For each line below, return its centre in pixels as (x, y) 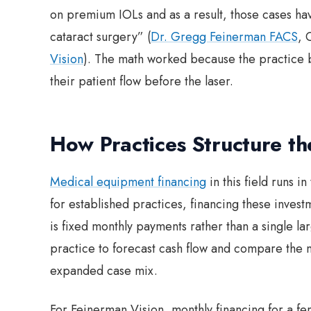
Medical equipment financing (128, 182)
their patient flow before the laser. (142, 81)
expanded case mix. (104, 270)
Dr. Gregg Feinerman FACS (224, 36)
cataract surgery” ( (100, 36)
